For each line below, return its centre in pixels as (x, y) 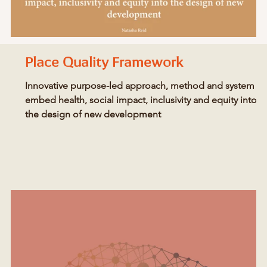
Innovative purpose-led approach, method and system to (145, 86)
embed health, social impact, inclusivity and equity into (141, 100)
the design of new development (93, 114)
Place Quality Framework (104, 63)
